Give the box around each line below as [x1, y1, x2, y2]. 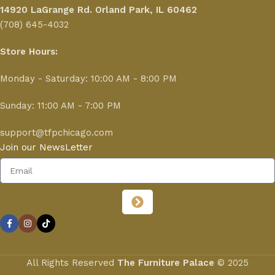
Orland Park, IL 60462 [95, 4, 200, 16]
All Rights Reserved [26, 257, 117, 269]
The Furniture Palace [117, 257, 214, 269]
